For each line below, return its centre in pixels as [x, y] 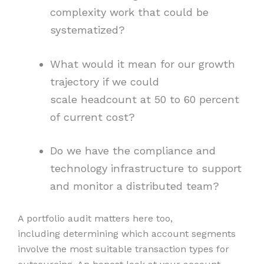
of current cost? [94, 117]
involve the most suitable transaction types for [123, 249]
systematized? [89, 30]
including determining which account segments [127, 234]
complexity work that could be [129, 12]
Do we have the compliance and [133, 151]
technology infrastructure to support [146, 169]
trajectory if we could [104, 81]
